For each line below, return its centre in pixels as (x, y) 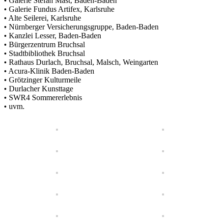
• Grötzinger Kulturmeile (42, 80)
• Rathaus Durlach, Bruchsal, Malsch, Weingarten (81, 62)
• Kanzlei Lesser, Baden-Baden (53, 36)
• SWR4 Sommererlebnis (43, 98)
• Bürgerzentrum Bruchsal (44, 45)
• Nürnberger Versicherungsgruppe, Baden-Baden (81, 27)
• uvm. (14, 107)
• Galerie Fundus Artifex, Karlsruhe (59, 9)
